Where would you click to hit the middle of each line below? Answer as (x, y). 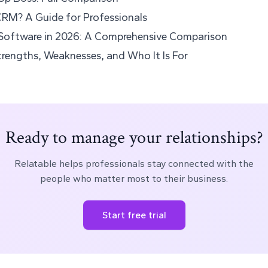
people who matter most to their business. (134, 179)
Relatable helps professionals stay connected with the (134, 164)
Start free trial (134, 215)
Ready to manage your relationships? (134, 138)
